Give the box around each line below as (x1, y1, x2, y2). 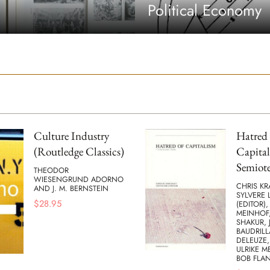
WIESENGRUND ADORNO (34, 173, 124, 185)
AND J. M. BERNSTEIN (34, 182, 108, 194)
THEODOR (34, 164, 69, 176)
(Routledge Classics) (34, 144, 124, 160)
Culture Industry (34, 128, 109, 144)
